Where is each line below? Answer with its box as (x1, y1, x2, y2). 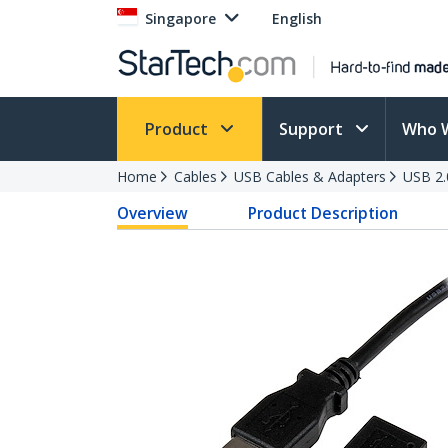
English (272, 9, 322, 28)
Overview (117, 202, 188, 224)
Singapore (145, 9, 216, 28)
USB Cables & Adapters (234, 167, 386, 186)
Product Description (248, 202, 399, 224)
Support (279, 118, 347, 140)
